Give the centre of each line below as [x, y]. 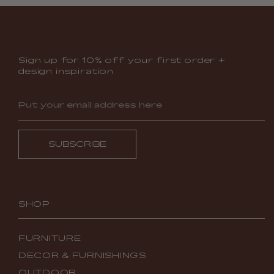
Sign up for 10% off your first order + [122, 61]
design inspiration [66, 72]
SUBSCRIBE [77, 144]
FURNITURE [50, 239]
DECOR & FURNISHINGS [82, 256]
